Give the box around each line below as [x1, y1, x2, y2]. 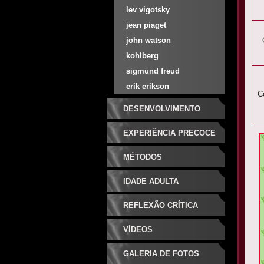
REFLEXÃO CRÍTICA [123, 201, 198, 210]
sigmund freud [126, 67, 180, 75]
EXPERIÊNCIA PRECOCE [123, 128, 216, 137]
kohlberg [126, 51, 159, 60]
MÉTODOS [123, 153, 162, 161]
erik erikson [126, 82, 169, 91]
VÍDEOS [123, 225, 153, 234]
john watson [126, 36, 171, 45]
